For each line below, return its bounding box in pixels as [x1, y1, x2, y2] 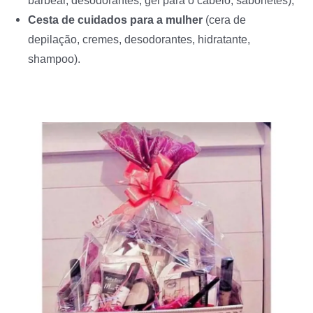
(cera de [203, 13, 246, 26]
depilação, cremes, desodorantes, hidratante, [28, 32, 250, 45]
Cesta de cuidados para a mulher [28, 13, 203, 26]
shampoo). [28, 52, 80, 65]
